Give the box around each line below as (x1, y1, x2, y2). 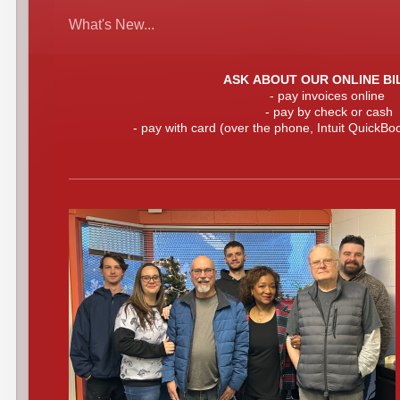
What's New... (69, 17, 154, 32)
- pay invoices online (269, 88, 385, 103)
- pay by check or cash (264, 104, 393, 119)
